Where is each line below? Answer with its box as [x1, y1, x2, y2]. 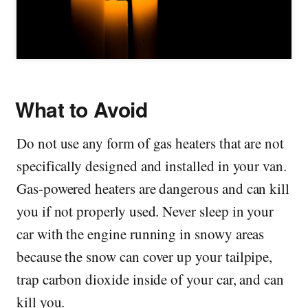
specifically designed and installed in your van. [16, 156, 287, 175]
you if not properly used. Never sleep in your [16, 201, 274, 221]
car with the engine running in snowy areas [16, 224, 265, 243]
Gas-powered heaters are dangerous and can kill [16, 179, 290, 198]
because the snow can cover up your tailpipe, [16, 247, 273, 266]
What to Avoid [15, 94, 148, 124]
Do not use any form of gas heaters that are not [16, 133, 285, 153]
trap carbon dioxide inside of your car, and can [16, 269, 285, 289]
